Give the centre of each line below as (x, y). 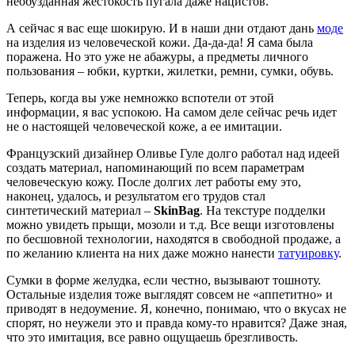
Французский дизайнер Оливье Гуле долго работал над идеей (173, 153)
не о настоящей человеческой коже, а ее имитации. (144, 126)
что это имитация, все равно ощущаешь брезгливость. (152, 337)
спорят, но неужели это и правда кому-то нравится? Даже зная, (177, 323)
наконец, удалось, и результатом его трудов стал (136, 196)
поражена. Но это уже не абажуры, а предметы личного (157, 56)
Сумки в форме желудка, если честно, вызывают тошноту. (164, 280)
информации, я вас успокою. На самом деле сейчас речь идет (172, 112)
